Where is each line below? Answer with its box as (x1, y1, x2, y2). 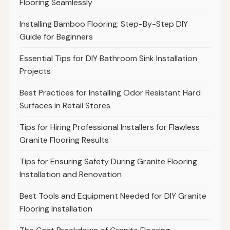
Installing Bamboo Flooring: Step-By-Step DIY (19, 18, 188, 29)
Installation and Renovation (19, 168, 122, 180)
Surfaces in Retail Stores (19, 100, 110, 111)
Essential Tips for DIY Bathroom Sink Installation (19, 52, 197, 64)
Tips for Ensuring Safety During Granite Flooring (19, 156, 197, 167)
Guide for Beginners (19, 31, 93, 42)
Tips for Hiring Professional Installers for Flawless (19, 121, 200, 132)
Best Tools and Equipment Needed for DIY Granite (19, 190, 206, 201)
